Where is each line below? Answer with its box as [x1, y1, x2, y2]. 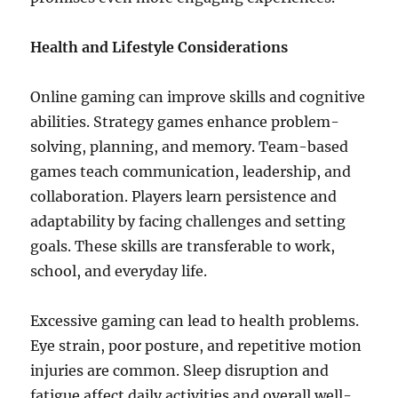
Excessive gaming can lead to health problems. [30, 312, 360, 330]
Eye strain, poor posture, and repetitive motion [30, 337, 362, 354]
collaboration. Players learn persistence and [30, 187, 338, 205]
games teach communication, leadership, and [30, 163, 352, 180]
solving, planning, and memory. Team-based [30, 138, 349, 155]
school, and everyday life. [30, 262, 208, 280]
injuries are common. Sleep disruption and [30, 362, 330, 379]
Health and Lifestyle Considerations [30, 38, 289, 56]
